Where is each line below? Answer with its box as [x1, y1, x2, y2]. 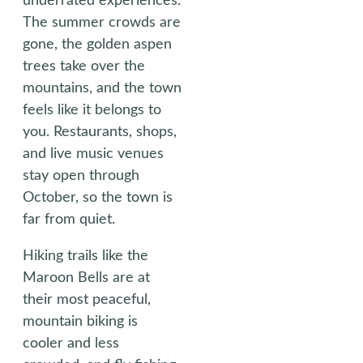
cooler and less [23, 336, 119, 351]
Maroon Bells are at [23, 271, 150, 285]
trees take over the [23, 59, 145, 74]
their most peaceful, [23, 293, 151, 307]
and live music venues [23, 147, 164, 161]
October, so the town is [23, 190, 173, 205]
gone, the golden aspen [23, 37, 172, 52]
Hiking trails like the [23, 249, 148, 263]
